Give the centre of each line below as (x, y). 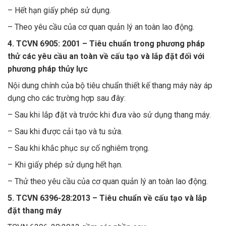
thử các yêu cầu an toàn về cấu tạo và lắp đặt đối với (106, 56)
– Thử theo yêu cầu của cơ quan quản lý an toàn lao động (107, 181)
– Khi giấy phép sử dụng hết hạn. (65, 164)
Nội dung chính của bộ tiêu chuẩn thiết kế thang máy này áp (110, 85)
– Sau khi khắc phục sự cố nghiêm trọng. (78, 148)
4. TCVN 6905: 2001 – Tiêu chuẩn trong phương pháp (106, 43)
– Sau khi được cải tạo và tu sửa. (65, 131)
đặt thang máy (35, 210)
